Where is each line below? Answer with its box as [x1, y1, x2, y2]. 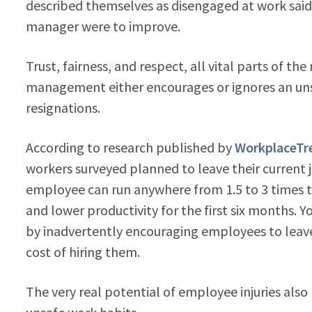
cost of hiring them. [25, 242, 140, 260]
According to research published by [25, 138, 235, 156]
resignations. [25, 98, 100, 116]
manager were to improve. [25, 17, 180, 35]
